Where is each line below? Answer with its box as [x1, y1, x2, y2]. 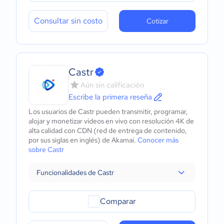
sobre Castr [28, 145, 64, 154]
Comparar [100, 196, 136, 206]
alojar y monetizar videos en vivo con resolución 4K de [28, 116, 194, 125]
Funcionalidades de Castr [36, 168, 114, 177]
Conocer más [137, 135, 178, 144]
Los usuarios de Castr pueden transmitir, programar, [28, 107, 188, 116]
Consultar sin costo [34, 15, 102, 26]
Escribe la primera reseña [68, 92, 152, 102]
